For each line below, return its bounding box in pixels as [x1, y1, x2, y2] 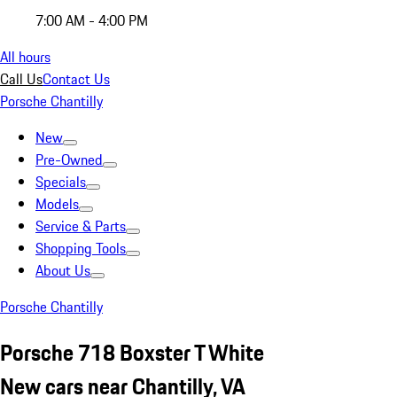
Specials [35, 171, 86, 192]
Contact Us [43, 68, 110, 90]
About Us [35, 260, 90, 281]
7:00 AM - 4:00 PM [35, 10, 148, 31]
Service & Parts [35, 215, 126, 237]
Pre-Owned [35, 149, 103, 170]
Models [35, 193, 79, 214]
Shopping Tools [35, 237, 126, 259]
